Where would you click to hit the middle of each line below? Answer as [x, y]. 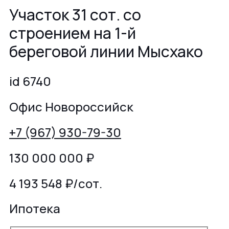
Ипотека [35, 209]
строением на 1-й [73, 33]
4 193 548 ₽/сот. [56, 183]
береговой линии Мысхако [106, 52]
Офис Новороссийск [71, 106]
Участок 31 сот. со [75, 15]
